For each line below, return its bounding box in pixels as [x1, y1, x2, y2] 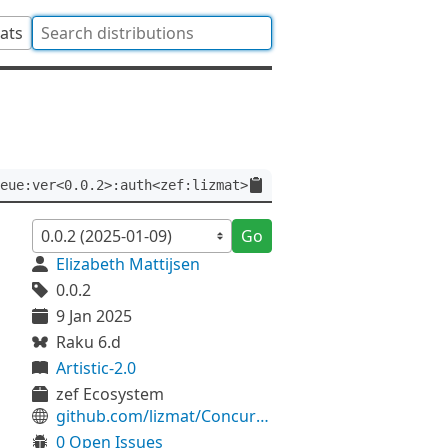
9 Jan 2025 [56, 305, 132, 327]
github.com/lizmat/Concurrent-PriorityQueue [256, 405, 269, 427]
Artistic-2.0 [56, 357, 136, 379]
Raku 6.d [56, 331, 121, 353]
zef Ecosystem [56, 383, 164, 405]
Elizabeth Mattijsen [56, 253, 200, 275]
